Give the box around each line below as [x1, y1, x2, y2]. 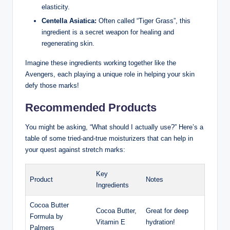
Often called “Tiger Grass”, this [97, 16, 190, 25]
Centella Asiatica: [42, 16, 97, 25]
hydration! [146, 218, 175, 226]
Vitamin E [96, 218, 125, 226]
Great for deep [146, 206, 188, 215]
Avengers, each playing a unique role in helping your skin [25, 70, 195, 78]
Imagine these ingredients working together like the [25, 59, 176, 67]
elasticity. [42, 3, 70, 11]
